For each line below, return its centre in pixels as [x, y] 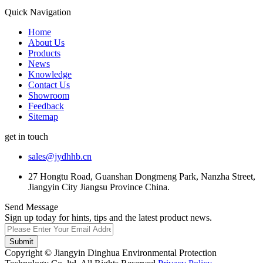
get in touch [26, 136]
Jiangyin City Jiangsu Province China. [99, 187]
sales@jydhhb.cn [60, 156]
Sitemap [43, 116]
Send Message [31, 207]
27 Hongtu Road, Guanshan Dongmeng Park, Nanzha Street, [142, 176]
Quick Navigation [38, 12]
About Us [46, 42]
